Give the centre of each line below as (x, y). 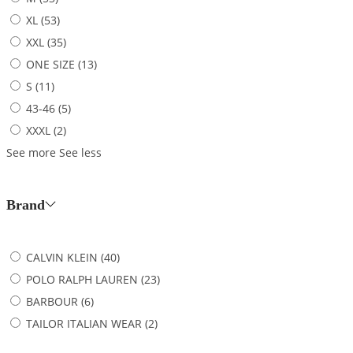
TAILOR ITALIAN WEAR (84, 323)
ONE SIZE (50, 64)
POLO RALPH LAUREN (82, 279)
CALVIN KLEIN (62, 257)
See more (31, 152)
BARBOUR (52, 301)
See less (80, 152)
